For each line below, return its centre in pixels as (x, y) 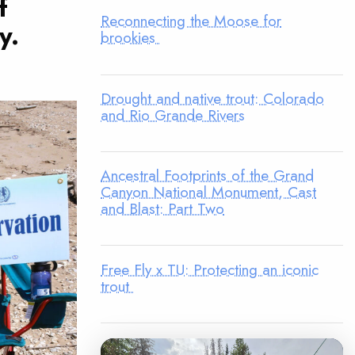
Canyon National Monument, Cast (208, 192)
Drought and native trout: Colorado (212, 98)
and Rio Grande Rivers (173, 115)
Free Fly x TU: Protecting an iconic (210, 269)
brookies (130, 38)
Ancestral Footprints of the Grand (207, 176)
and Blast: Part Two (162, 209)
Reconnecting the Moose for (191, 21)
